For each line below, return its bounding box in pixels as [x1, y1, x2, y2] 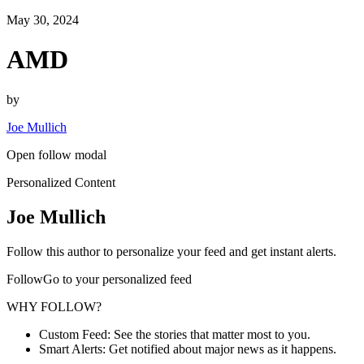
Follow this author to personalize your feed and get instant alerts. [6, 244, 336, 258]
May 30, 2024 [6, 13, 79, 27]
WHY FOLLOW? [6, 299, 102, 314]
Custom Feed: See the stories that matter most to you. [39, 327, 310, 341]
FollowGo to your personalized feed [6, 271, 192, 286]
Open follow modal [6, 147, 106, 162]
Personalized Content [6, 175, 115, 189]
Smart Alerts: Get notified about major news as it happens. [39, 341, 336, 356]
